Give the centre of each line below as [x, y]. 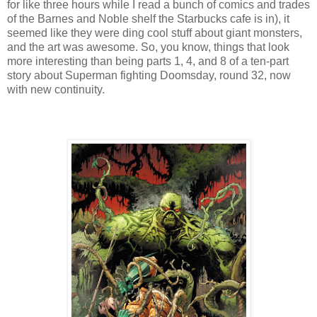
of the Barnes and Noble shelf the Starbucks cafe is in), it [148, 18]
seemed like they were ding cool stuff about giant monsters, [155, 33]
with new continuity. [56, 89]
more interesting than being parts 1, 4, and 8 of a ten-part [148, 61]
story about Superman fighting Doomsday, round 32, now [149, 75]
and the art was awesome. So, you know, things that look [148, 47]
